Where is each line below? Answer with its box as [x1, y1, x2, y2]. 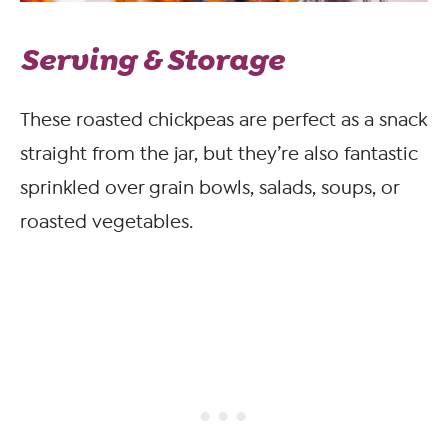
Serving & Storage [20, 41, 284, 80]
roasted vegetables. [20, 211, 193, 234]
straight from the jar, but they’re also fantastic [20, 143, 418, 166]
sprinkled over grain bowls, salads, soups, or [20, 177, 399, 200]
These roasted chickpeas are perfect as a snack [20, 109, 427, 132]
